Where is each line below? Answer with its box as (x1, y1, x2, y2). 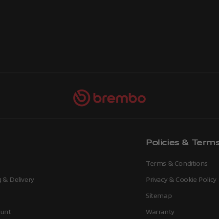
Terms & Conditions (146, 159, 208, 167)
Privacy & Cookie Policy (146, 175, 217, 183)
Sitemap (146, 192, 172, 199)
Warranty (146, 208, 175, 216)
